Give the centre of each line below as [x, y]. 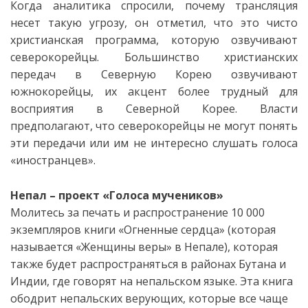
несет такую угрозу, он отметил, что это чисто [154, 23]
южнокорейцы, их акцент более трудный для [154, 91]
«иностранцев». [53, 160]
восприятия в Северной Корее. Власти [154, 109]
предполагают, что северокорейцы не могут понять [154, 126]
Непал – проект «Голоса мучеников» [117, 195]
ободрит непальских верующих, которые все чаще [149, 298]
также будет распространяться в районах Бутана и [148, 264]
